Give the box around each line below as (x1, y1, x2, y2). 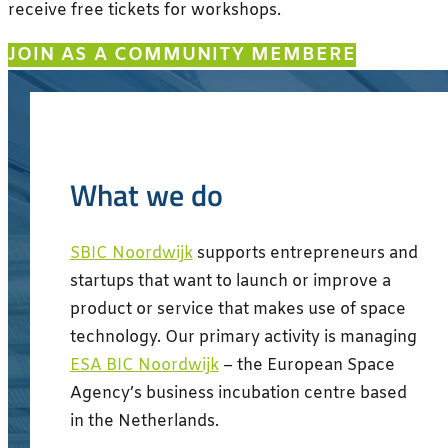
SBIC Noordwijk (69, 243, 193, 265)
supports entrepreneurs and (192, 243, 418, 265)
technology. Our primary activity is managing (69, 327, 417, 349)
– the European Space (218, 355, 395, 377)
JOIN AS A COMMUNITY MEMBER (8, 42, 343, 67)
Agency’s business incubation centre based (69, 383, 407, 405)
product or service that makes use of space (69, 299, 406, 321)
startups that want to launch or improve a (69, 271, 391, 293)
